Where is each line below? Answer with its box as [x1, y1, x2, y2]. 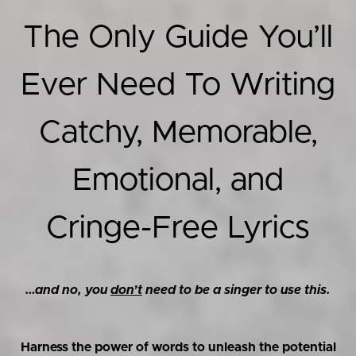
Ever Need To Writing [21, 69, 335, 101]
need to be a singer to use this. [142, 284, 331, 296]
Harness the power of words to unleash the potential [20, 341, 336, 354]
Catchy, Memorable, [38, 117, 318, 149]
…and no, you [25, 284, 110, 296]
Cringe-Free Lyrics [46, 212, 310, 244]
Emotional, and [72, 164, 284, 196]
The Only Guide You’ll [23, 21, 333, 53]
